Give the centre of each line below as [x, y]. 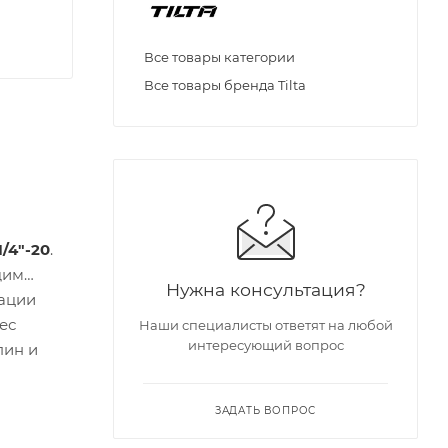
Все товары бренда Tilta [225, 85]
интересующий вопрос [265, 345]
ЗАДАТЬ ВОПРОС [265, 411]
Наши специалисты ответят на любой [265, 325]
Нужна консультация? [265, 290]
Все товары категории [219, 57]
